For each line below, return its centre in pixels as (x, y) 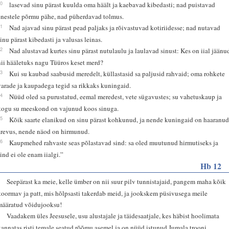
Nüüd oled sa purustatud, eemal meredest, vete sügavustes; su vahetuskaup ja (116, 96)
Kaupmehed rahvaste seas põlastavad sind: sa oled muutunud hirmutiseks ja (114, 142)
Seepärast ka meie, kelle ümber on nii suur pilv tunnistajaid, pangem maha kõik (117, 181)
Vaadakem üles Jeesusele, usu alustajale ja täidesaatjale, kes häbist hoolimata (113, 215)
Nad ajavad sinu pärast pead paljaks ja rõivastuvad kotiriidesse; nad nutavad (115, 27)
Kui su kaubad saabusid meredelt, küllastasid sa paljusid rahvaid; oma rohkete (117, 73)
